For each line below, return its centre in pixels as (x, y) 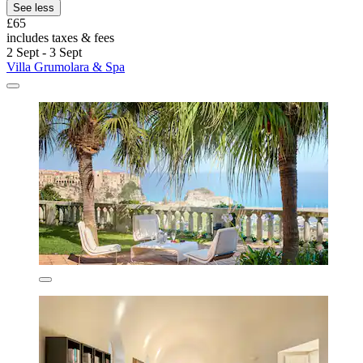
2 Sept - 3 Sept (44, 52)
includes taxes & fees (60, 37)
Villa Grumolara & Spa (66, 66)
